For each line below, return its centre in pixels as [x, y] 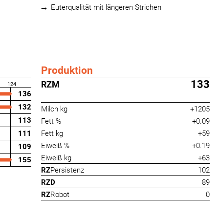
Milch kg [54, 109]
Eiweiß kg [56, 158]
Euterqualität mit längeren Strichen [106, 7]
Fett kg [52, 133]
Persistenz [67, 170]
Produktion [67, 70]
